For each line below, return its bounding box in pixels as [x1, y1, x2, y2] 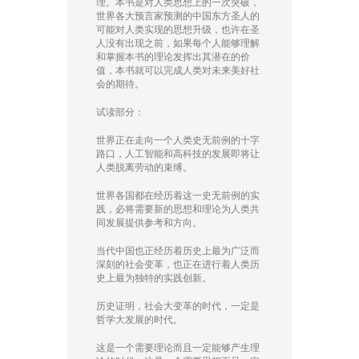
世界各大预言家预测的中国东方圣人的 [96, 10, 260, 22]
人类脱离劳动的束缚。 [96, 161, 192, 174]
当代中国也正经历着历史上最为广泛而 [96, 244, 260, 257]
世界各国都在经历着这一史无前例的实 [96, 189, 260, 202]
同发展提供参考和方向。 [96, 216, 202, 229]
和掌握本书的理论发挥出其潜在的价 [96, 50, 250, 63]
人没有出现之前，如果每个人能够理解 [96, 37, 260, 50]
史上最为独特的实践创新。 [96, 272, 212, 284]
